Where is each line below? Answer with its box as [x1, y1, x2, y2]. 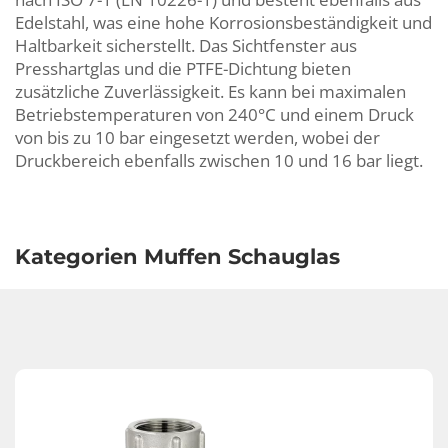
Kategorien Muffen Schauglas [15, 244, 340, 269]
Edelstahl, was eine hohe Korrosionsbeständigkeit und [15, 11, 432, 34]
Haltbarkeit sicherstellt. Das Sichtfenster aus [15, 34, 357, 57]
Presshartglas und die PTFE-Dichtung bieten [15, 57, 351, 80]
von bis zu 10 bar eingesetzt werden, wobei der [15, 126, 380, 149]
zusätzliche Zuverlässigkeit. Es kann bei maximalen [15, 80, 406, 103]
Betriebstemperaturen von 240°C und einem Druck [15, 103, 414, 126]
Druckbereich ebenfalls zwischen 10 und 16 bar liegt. [15, 149, 423, 172]
